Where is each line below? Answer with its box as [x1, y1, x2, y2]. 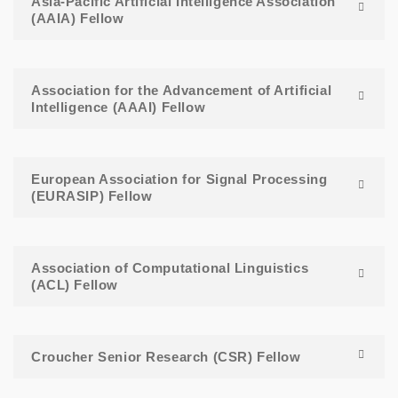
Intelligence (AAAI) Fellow [31, 99, 206, 115]
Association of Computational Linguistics [31, 260, 309, 276]
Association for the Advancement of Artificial [31, 83, 332, 99]
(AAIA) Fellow [31, 11, 124, 27]
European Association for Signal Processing [31, 171, 328, 187]
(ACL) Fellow [31, 277, 118, 293]
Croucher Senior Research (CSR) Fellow [31, 349, 301, 365]
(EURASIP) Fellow [31, 188, 153, 204]
